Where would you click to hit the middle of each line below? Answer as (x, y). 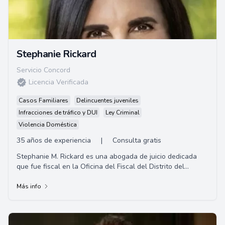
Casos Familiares (43, 100)
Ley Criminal (123, 113)
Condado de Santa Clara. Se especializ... (81, 177)
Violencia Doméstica (48, 125)
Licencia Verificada (59, 82)
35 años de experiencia (54, 140)
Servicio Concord (43, 70)
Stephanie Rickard (57, 54)
